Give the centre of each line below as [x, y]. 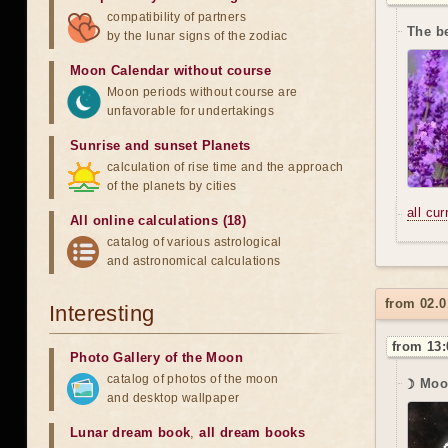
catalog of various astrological [194, 242]
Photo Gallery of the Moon [156, 357]
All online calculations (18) [158, 220]
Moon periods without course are [202, 92]
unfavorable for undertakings [191, 111]
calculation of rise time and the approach [225, 167]
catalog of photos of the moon [193, 379]
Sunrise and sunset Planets [160, 145]
